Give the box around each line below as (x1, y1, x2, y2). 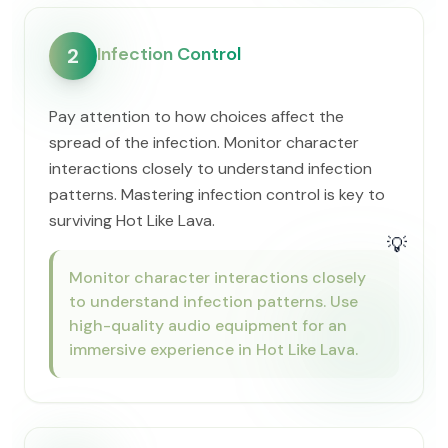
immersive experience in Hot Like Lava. (69, 339, 358, 360)
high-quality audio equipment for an (69, 315, 347, 336)
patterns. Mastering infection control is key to (49, 184, 385, 205)
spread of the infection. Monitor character (49, 132, 359, 153)
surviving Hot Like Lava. (49, 210, 215, 231)
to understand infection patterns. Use (69, 291, 358, 312)
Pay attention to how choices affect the (49, 106, 344, 127)
